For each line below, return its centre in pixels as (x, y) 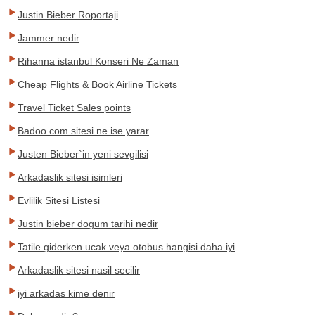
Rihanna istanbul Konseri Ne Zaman (98, 61)
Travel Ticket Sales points (74, 108)
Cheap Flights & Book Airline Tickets (97, 84)
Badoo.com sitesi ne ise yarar (83, 131)
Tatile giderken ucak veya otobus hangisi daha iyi (126, 247)
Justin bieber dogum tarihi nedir (88, 224)
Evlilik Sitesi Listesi (59, 200)
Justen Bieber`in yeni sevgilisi (83, 154)
